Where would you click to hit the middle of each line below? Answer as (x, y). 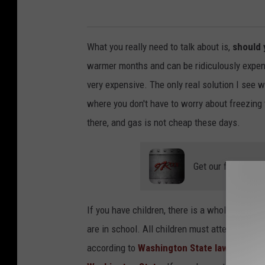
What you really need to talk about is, (159, 47)
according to (112, 248)
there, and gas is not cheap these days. (164, 123)
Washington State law (183, 248)
